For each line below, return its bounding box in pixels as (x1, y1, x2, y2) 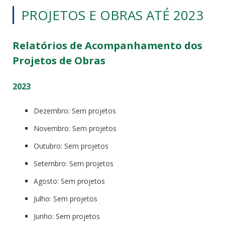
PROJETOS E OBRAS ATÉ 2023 (21, 6, 203, 24)
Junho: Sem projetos (34, 211, 100, 221)
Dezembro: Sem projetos (34, 106, 116, 116)
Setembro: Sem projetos (34, 159, 114, 168)
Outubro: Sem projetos (34, 141, 108, 151)
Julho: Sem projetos (34, 194, 97, 203)
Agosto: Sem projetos (34, 176, 105, 186)
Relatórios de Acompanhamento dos (13, 39, 202, 52)
